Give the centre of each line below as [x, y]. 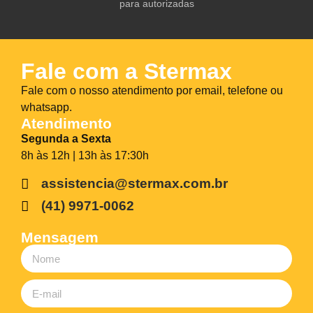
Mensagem [60, 238]
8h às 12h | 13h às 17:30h [85, 155]
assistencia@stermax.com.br [134, 184]
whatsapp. [46, 107]
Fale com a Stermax [126, 71]
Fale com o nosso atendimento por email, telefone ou [152, 90]
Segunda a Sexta [66, 138]
